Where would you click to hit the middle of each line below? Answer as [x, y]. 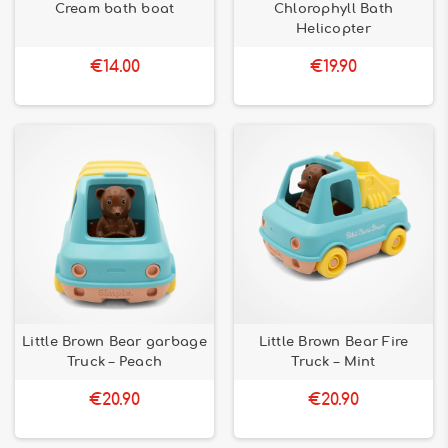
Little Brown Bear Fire [333, 342]
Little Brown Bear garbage [114, 342]
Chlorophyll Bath [333, 9]
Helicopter [333, 29]
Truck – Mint [333, 362]
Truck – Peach [114, 362]
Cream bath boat [114, 9]
